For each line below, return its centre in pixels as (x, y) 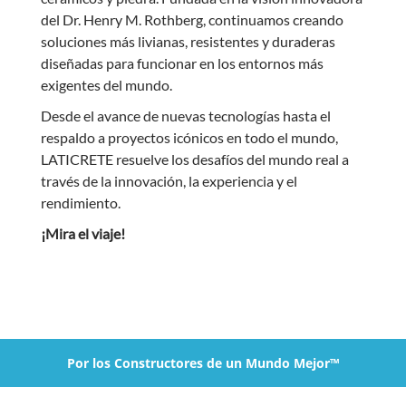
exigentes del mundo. (106, 84)
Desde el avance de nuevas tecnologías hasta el (185, 115)
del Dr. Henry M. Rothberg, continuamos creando (192, 19)
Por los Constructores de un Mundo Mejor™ (203, 362)
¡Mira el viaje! (84, 233)
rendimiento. (80, 202)
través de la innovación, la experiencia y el (169, 180)
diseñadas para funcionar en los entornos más (182, 63)
